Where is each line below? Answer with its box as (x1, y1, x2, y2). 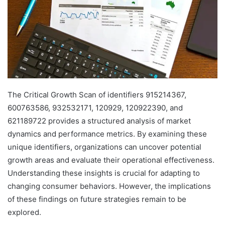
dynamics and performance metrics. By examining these (8, 129, 207, 139)
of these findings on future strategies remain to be (8, 194, 186, 204)
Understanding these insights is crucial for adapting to (8, 168, 200, 178)
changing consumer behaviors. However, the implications (8, 181, 211, 191)
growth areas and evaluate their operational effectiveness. (8, 155, 214, 165)
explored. (8, 207, 41, 217)
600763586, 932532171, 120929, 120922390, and (8, 103, 183, 113)
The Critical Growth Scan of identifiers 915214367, (8, 90, 186, 100)
